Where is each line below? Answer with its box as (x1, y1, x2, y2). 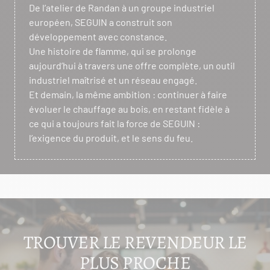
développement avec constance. (29, 30, 167, 42)
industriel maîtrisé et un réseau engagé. (29, 74, 197, 86)
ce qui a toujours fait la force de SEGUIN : (29, 117, 200, 129)
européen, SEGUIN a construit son (29, 16, 172, 28)
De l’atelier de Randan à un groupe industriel (29, 1, 215, 13)
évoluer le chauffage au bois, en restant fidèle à (29, 102, 230, 115)
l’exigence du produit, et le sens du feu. (29, 131, 193, 143)
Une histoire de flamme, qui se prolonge (29, 45, 196, 57)
